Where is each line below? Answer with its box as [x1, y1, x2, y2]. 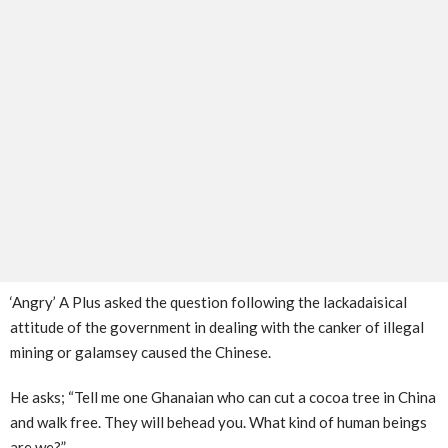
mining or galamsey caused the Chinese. [10, 343, 271, 362]
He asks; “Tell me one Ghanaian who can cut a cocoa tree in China [10, 388, 436, 407]
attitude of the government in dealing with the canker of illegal [10, 318, 424, 337]
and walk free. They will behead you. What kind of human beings [10, 413, 427, 432]
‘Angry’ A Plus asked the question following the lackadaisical [10, 293, 407, 312]
